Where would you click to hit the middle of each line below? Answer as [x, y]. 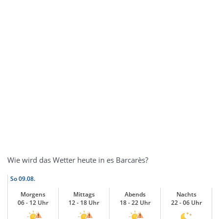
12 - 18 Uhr [84, 203]
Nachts [186, 194]
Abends [135, 194]
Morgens [33, 194]
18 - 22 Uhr [135, 203]
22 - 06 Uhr [186, 203]
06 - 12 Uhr [33, 203]
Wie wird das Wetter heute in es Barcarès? [78, 160]
